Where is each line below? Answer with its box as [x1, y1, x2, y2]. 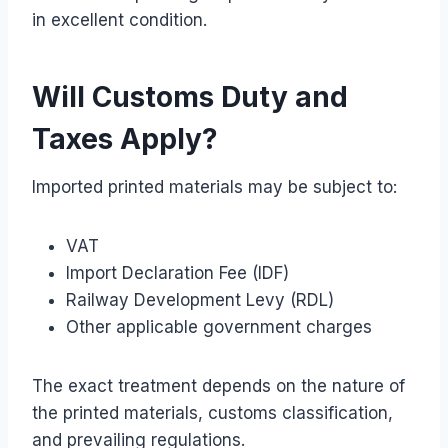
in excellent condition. [32, 9, 207, 30]
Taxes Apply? [32, 121, 218, 156]
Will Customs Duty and [32, 79, 348, 114]
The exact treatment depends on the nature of [32, 375, 405, 396]
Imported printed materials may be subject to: [32, 176, 397, 197]
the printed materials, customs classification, [32, 402, 393, 423]
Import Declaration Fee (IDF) [66, 262, 289, 283]
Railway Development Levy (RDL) [66, 289, 334, 310]
